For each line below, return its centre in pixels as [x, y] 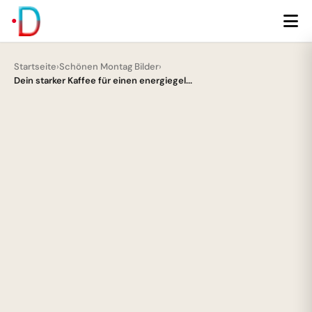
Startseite [35, 67]
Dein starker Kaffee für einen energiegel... [103, 80]
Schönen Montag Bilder [109, 67]
